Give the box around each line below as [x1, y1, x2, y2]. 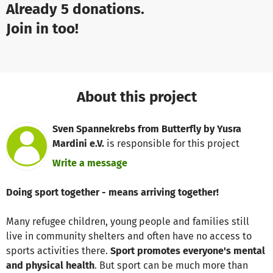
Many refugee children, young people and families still [6, 215, 249, 227]
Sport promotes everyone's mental [110, 244, 265, 257]
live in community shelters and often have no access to [6, 230, 252, 242]
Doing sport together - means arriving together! [6, 186, 219, 198]
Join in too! [6, 19, 79, 37]
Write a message [52, 157, 128, 169]
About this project [76, 88, 197, 106]
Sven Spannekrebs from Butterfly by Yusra [52, 122, 242, 135]
